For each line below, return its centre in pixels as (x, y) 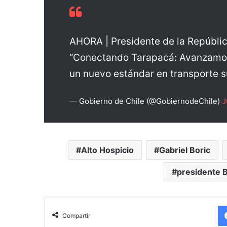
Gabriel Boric (185, 150)
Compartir (76, 215)
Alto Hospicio (107, 150)
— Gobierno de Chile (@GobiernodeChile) (146, 101)
